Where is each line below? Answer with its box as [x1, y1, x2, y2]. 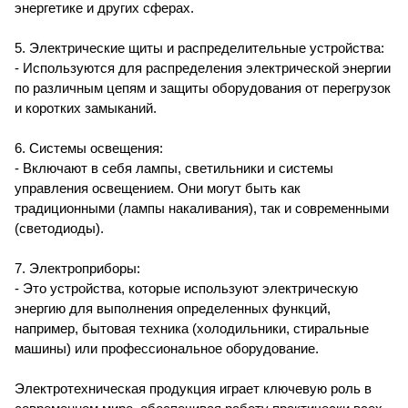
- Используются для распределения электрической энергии [15, 60, 391, 76]
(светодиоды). [15, 220, 104, 237]
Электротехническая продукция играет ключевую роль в [15, 381, 372, 397]
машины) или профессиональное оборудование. [15, 341, 319, 357]
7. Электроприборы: [15, 260, 140, 277]
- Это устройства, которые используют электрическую [15, 280, 358, 297]
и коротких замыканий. [15, 100, 157, 117]
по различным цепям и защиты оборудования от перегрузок [15, 80, 391, 97]
